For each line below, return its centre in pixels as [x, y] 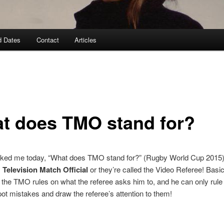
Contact [47, 40]
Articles [86, 40]
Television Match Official [45, 169]
